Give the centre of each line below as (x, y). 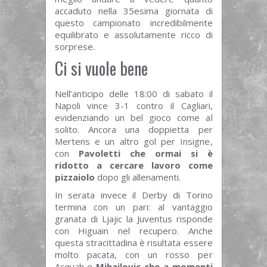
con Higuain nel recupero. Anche (133, 231)
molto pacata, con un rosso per (133, 255)
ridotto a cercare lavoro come (133, 165)
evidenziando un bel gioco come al (133, 118)
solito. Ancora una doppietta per (133, 130)
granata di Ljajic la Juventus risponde (133, 219)
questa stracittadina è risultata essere (133, 243)
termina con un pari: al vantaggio (133, 207)
